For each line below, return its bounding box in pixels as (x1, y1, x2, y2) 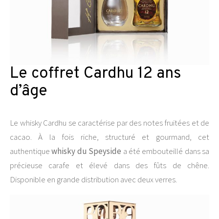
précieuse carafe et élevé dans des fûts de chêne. (10, 160, 209, 171)
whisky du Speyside (51, 146, 122, 156)
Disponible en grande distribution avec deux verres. (10, 174, 177, 185)
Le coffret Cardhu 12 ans (10, 64, 181, 84)
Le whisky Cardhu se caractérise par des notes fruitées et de (10, 117, 209, 128)
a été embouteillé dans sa (121, 146, 209, 156)
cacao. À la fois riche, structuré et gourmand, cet (10, 131, 209, 142)
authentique (10, 146, 52, 156)
